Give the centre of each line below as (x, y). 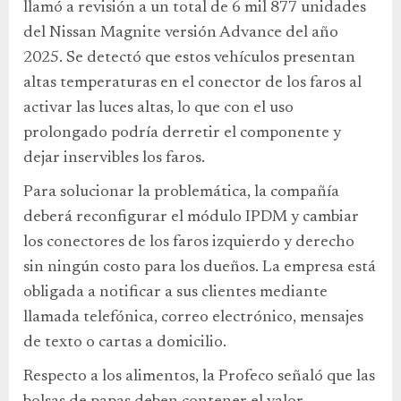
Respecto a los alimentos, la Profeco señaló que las (199, 377)
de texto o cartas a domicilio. (125, 343)
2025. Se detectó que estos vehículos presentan (189, 59)
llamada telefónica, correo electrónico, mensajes (193, 318)
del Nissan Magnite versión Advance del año (181, 34)
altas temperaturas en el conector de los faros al (192, 84)
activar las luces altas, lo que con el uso (158, 109)
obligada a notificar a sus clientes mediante (175, 293)
